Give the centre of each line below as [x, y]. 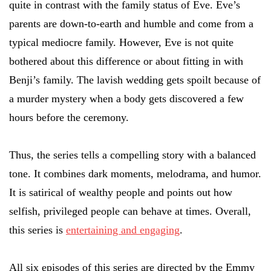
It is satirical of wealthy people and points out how [121, 192]
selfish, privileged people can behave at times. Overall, [130, 211]
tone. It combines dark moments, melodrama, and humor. [135, 173]
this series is [38, 230]
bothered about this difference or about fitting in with [126, 61]
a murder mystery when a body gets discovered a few [126, 98]
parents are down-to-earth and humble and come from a [131, 23]
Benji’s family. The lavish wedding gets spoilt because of [135, 80]
